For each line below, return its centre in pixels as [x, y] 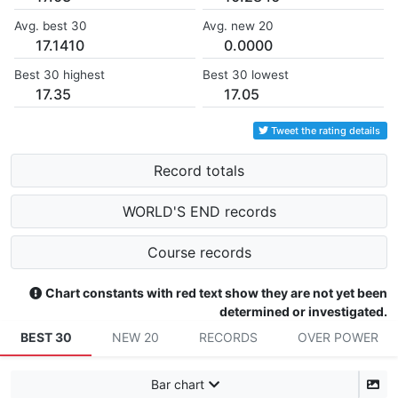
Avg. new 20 [238, 26]
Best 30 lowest [246, 75]
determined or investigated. [303, 312]
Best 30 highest [60, 75]
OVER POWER [338, 338]
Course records [199, 253]
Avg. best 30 [51, 26]
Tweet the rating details [326, 131]
